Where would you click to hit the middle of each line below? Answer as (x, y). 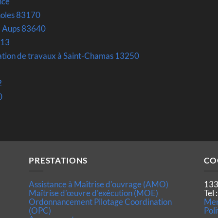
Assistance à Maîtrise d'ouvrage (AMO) (99, 184)
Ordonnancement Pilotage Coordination (100, 202)
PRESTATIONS (58, 161)
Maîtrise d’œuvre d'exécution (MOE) (93, 193)
